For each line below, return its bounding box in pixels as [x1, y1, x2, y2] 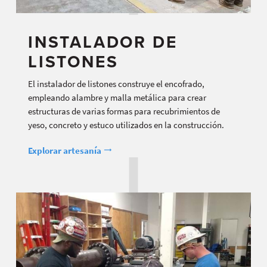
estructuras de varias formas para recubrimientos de [28, 105, 220, 118]
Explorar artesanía [28, 144, 103, 157]
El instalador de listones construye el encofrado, [28, 77, 204, 91]
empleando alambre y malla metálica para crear [28, 91, 206, 104]
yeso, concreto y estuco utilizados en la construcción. [28, 119, 224, 132]
